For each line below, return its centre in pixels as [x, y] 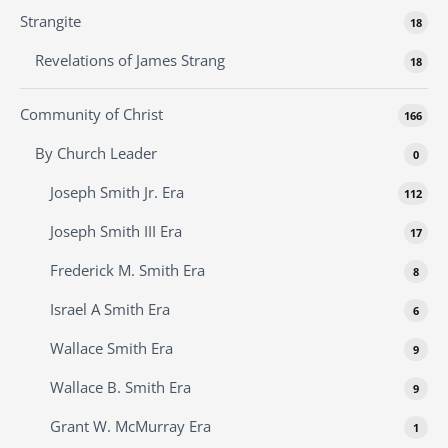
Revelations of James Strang [130, 60]
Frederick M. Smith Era [127, 270]
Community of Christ [91, 114]
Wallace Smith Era [111, 348]
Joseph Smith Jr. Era [117, 192]
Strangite [50, 21]
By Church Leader [96, 153]
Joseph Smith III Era [116, 231]
